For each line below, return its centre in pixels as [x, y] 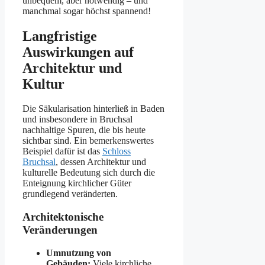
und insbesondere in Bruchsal [77, 119]
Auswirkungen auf [78, 52]
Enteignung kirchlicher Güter [77, 183]
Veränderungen [60, 230]
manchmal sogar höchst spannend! [87, 11]
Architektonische [63, 217]
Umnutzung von [79, 253]
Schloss [117, 151]
